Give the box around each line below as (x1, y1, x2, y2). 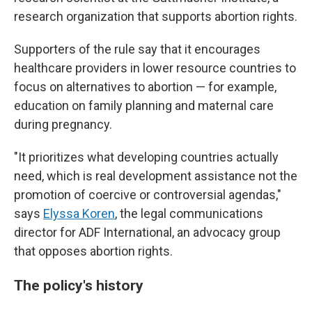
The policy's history (14, 276, 143, 294)
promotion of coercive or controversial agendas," (14, 187, 281, 202)
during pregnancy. (14, 117, 112, 132)
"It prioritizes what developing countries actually (14, 150, 279, 164)
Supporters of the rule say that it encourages (14, 42, 260, 56)
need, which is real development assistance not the (14, 169, 297, 183)
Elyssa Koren (43, 206, 115, 221)
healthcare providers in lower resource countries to (14, 61, 296, 75)
